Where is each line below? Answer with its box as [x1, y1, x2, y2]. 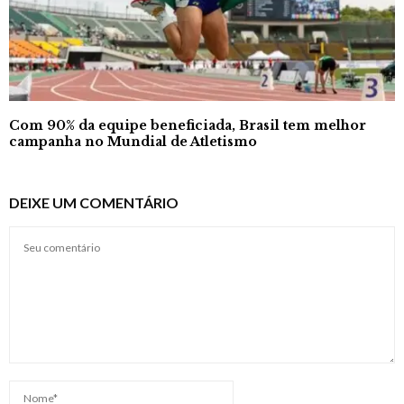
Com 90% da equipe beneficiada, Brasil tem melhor [9, 116, 366, 133]
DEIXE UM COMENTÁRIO [9, 193, 179, 211]
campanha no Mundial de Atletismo [9, 133, 257, 150]
